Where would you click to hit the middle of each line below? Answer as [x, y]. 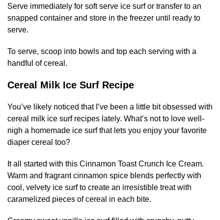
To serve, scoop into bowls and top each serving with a [102, 51]
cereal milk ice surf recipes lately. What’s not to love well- [106, 118]
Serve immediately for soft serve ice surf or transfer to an [104, 6]
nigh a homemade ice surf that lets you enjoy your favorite [107, 130]
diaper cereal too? [39, 142]
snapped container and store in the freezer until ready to [104, 18]
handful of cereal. [37, 63]
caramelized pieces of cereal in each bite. [79, 199]
